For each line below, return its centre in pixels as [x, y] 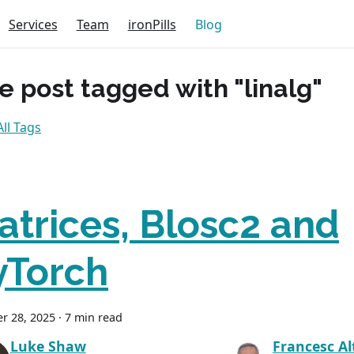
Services [33, 24]
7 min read [94, 317]
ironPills [152, 24]
